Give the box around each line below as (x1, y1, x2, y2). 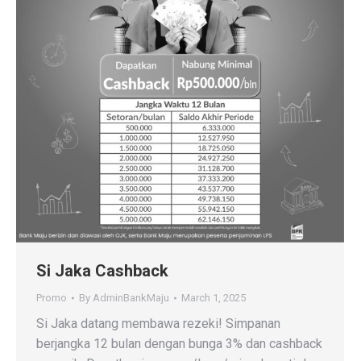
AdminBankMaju (93, 292, 169, 305)
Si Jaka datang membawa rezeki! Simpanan (36, 316, 280, 332)
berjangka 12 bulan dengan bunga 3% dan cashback (36, 336, 322, 352)
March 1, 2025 (181, 292, 246, 305)
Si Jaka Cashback (36, 261, 168, 281)
